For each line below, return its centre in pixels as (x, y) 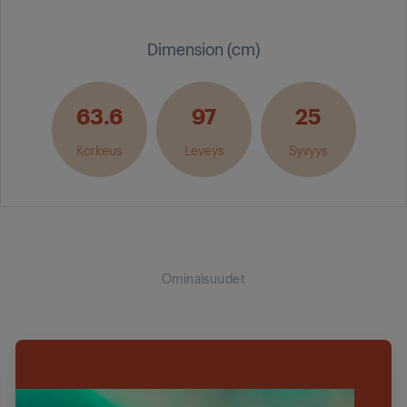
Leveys (203, 149)
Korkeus (99, 149)
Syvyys (308, 149)
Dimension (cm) (203, 48)
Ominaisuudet (203, 278)
